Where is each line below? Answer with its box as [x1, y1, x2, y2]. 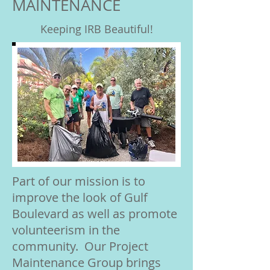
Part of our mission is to [12, 172, 145, 189]
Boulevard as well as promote [12, 205, 177, 222]
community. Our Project [12, 237, 148, 254]
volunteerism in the [12, 221, 120, 238]
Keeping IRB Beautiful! [40, 21, 153, 36]
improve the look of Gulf [12, 189, 148, 206]
